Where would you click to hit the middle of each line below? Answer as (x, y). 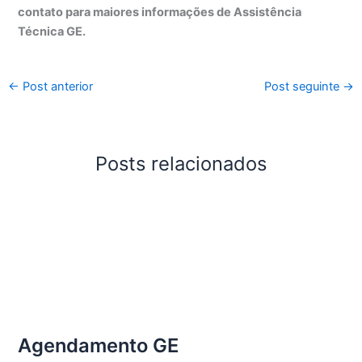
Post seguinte (304, 86)
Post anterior (56, 86)
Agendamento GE (99, 346)
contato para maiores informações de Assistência (160, 12)
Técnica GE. (52, 31)
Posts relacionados (181, 164)
